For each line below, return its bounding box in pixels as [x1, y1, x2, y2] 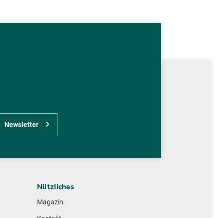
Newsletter [2, 121, 38, 129]
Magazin [37, 198, 63, 207]
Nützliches [37, 182, 74, 192]
